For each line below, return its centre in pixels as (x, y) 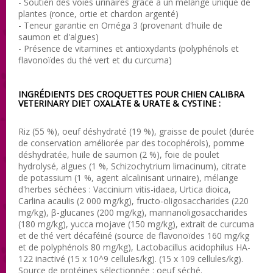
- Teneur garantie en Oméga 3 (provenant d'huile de (120, 25)
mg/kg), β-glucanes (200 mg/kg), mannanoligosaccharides (133, 212)
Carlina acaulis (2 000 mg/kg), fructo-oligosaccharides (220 (133, 200)
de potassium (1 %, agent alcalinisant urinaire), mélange (128, 177)
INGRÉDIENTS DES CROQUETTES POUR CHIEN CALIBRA (131, 94)
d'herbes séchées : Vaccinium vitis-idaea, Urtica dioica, (125, 189)
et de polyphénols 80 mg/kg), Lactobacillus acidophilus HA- (134, 247)
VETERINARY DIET (56, 103)
